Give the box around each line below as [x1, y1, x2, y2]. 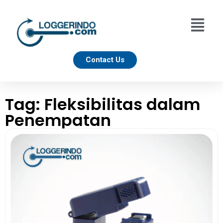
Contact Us [86, 55, 125, 64]
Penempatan [5, 109, 111, 131]
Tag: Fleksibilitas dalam [5, 93, 200, 115]
